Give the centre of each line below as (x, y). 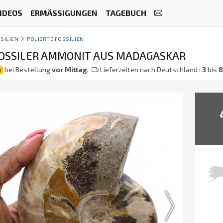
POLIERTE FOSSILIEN (55, 39)
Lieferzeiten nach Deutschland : (151, 69)
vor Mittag (70, 69)
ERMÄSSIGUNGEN (64, 13)
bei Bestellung (28, 69)
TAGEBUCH (126, 13)
